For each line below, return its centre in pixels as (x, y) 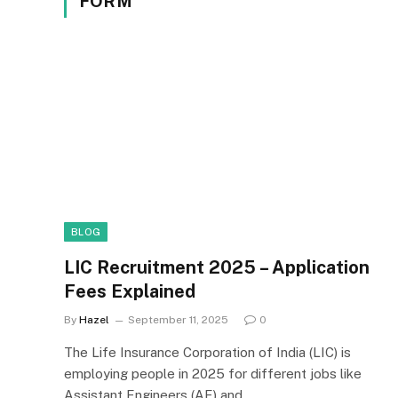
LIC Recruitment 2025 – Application (217, 267)
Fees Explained (130, 291)
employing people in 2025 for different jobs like (213, 373)
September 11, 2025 (178, 319)
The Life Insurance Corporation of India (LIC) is (207, 352)
